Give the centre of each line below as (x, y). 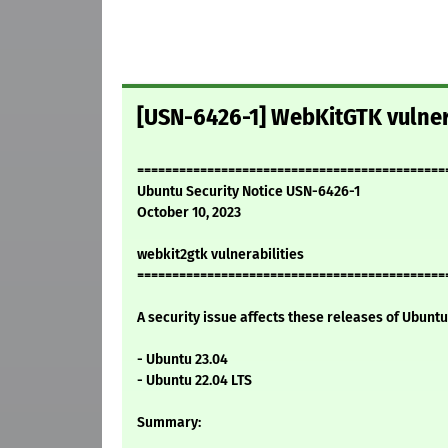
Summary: (169, 423)
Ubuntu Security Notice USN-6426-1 (248, 192)
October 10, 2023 (189, 213)
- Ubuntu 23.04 (182, 360)
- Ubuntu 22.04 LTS (194, 381)
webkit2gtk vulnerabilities (220, 255)
